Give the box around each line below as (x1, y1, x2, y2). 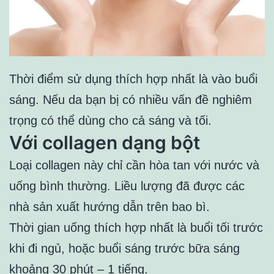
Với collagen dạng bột (9, 131, 200, 154)
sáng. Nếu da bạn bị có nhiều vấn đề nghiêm (9, 92, 252, 106)
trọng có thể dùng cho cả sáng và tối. (9, 113, 212, 127)
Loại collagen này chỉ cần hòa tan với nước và (9, 158, 259, 172)
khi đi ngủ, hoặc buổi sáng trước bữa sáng (9, 241, 240, 255)
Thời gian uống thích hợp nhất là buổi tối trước (9, 220, 263, 234)
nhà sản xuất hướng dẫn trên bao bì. (9, 199, 210, 213)
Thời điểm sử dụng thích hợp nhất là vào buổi (9, 72, 257, 86)
